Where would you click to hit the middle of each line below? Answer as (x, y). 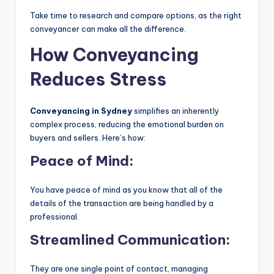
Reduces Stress (98, 79)
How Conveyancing (114, 54)
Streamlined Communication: (131, 239)
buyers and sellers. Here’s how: (88, 137)
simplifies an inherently (176, 110)
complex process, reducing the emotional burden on (127, 124)
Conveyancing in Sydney (82, 110)
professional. (54, 216)
